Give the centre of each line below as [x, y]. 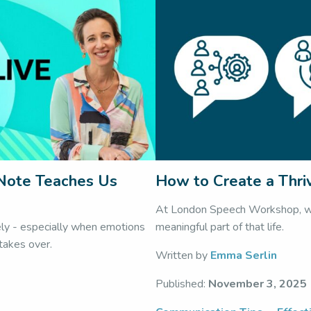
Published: [182, 284]
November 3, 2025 [258, 284]
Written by [183, 255]
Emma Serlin [244, 255]
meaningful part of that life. [220, 227]
